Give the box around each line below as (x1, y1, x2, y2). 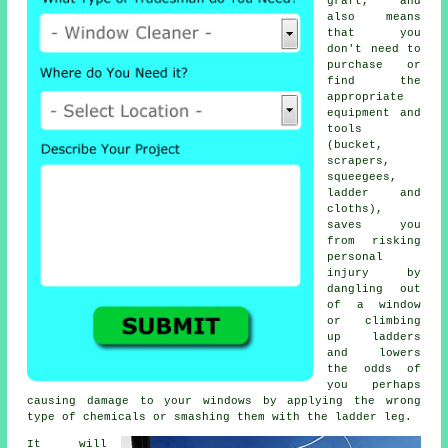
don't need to (327, 42, 421, 55)
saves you (327, 218, 421, 231)
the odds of (327, 362, 421, 375)
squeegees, (327, 170, 398, 183)
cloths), (327, 202, 384, 215)
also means (327, 10, 421, 23)
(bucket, (327, 138, 384, 151)
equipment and (327, 106, 421, 119)
